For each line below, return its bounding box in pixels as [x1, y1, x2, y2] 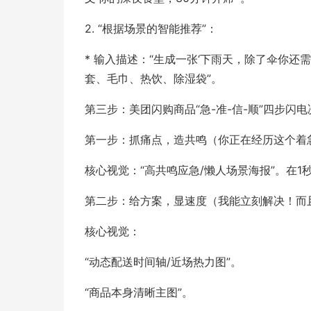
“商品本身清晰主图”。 [85, 285, 193, 299]
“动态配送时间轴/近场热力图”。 [85, 255, 242, 269]
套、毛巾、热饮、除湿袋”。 [85, 72, 222, 85]
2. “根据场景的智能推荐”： [85, 22, 217, 35]
